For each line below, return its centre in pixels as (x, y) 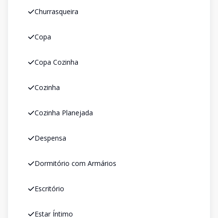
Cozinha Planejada (64, 113)
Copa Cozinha (56, 62)
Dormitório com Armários (75, 163)
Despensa (50, 138)
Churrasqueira (56, 11)
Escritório (49, 189)
